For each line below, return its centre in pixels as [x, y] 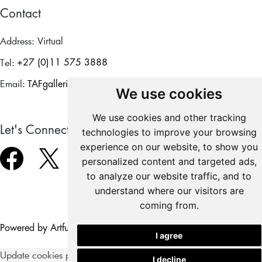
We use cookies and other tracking [169, 118]
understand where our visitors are [169, 191]
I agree [169, 235]
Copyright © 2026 [192, 227]
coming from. [169, 205]
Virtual [50, 42]
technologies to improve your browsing [169, 132]
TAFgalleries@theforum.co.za [85, 85]
